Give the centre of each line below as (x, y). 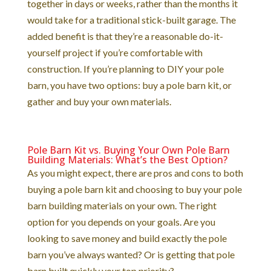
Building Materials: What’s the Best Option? (127, 159)
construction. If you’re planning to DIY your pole (125, 68)
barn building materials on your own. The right (122, 205)
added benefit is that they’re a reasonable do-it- (125, 36)
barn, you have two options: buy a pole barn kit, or (129, 85)
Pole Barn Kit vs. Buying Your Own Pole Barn (128, 150)
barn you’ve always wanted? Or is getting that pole (131, 254)
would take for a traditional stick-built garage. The (131, 19)
